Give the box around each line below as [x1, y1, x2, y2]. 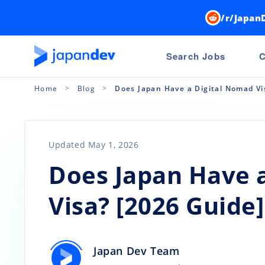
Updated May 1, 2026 [49, 139, 139, 150]
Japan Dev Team [93, 244, 180, 258]
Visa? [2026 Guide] [49, 189, 264, 222]
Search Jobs [166, 49, 225, 63]
